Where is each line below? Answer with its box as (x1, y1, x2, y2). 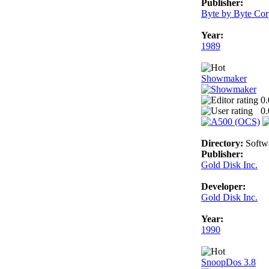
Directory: (201, 138, 243, 148)
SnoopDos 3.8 (201, 256, 256, 267)
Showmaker (201, 73, 247, 83)
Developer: (201, 181, 246, 192)
